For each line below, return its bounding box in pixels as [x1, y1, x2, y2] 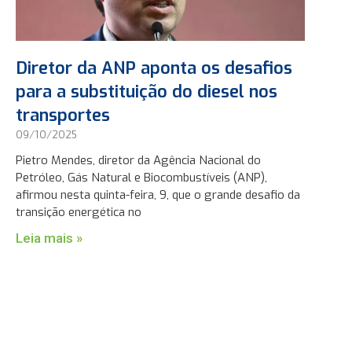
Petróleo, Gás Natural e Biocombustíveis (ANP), [15, 170, 267, 186]
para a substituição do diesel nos [15, 80, 277, 104]
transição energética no [15, 204, 141, 221]
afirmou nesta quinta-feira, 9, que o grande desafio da [15, 187, 300, 203]
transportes [15, 104, 110, 127]
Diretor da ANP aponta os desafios [15, 57, 292, 80]
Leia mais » [15, 230, 82, 247]
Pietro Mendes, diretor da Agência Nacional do [15, 152, 261, 169]
